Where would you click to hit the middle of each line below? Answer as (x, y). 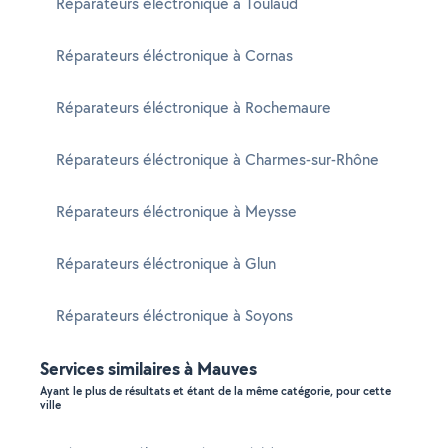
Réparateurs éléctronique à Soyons (174, 315)
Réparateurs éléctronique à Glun (166, 263)
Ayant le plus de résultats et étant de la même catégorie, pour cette (215, 391)
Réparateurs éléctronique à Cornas (174, 55)
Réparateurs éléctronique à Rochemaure (193, 107)
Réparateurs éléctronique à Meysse (176, 211)
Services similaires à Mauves (148, 368)
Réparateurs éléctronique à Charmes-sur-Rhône (217, 159)
